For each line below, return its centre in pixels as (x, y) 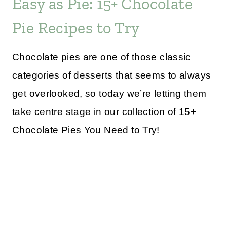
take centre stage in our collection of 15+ (104, 112)
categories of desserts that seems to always (112, 75)
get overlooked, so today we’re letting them (109, 94)
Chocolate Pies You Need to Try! (86, 130)
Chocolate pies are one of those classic (102, 57)
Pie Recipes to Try (76, 28)
